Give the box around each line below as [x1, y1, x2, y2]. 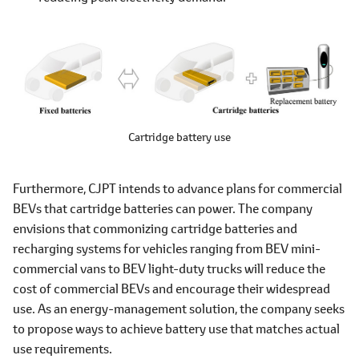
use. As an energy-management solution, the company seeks [13, 300, 345, 317]
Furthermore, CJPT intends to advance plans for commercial [13, 179, 342, 197]
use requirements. [13, 340, 112, 357]
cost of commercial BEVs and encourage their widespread [13, 280, 330, 297]
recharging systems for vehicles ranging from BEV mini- [13, 240, 321, 257]
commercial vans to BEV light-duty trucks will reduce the [13, 260, 325, 277]
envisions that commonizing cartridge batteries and [13, 220, 297, 237]
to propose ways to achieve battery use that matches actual [13, 320, 340, 337]
